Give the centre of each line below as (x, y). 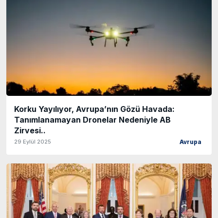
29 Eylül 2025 (33, 141)
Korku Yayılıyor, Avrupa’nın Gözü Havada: (94, 109)
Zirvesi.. (30, 130)
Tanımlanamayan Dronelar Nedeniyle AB (92, 119)
